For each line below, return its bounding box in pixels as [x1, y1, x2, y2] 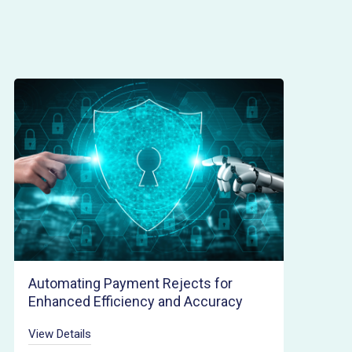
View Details [27, 326, 91, 341]
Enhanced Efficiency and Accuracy [27, 292, 243, 310]
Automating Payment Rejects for [27, 274, 233, 291]
